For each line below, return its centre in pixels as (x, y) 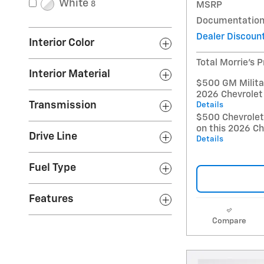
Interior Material (70, 75)
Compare (229, 221)
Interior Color (62, 43)
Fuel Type (52, 168)
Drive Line (53, 137)
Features (51, 199)
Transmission (63, 106)
